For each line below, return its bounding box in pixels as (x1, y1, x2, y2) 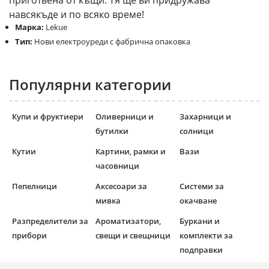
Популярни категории (9, 74, 171, 95)
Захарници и (179, 111, 231, 122)
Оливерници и (95, 111, 154, 122)
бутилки (95, 125, 129, 137)
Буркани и (179, 216, 220, 227)
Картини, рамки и (95, 146, 166, 157)
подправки (179, 244, 223, 256)
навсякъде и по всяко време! (9, 8, 144, 22)
